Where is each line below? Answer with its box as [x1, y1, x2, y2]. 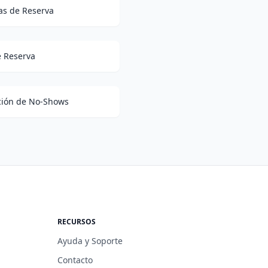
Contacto [57, 254, 93, 266]
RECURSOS [57, 216, 96, 227]
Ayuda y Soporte [57, 234, 123, 246]
